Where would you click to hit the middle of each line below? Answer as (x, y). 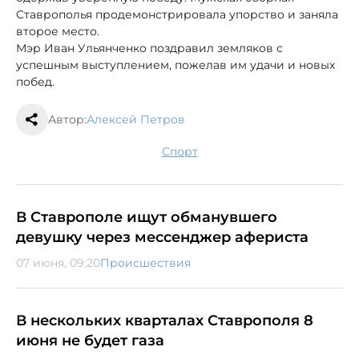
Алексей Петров (136, 120)
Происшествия (145, 263)
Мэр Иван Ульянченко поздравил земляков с (149, 48)
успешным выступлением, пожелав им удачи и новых (175, 65)
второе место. (58, 32)
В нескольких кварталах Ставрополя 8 (165, 321)
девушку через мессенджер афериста (162, 238)
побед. (35, 82)
